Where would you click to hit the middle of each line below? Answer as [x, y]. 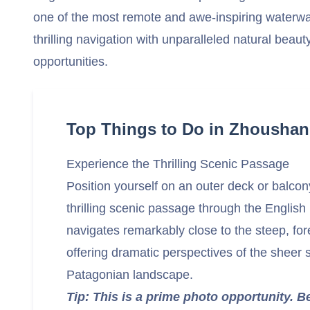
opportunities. [71, 62]
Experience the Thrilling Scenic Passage [178, 164]
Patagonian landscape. [130, 275]
